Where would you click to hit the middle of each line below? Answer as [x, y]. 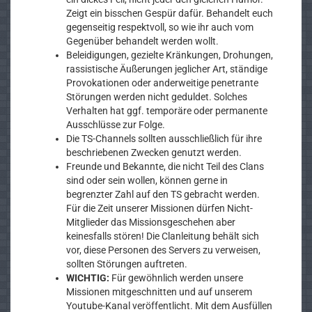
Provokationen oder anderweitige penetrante [162, 83]
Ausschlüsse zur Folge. [116, 125]
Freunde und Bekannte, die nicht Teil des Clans [165, 166]
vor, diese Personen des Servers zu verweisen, [163, 250]
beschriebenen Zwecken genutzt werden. [154, 153]
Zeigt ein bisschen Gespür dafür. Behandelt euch [170, 13]
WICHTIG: [88, 278]
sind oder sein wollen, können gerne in [147, 180]
